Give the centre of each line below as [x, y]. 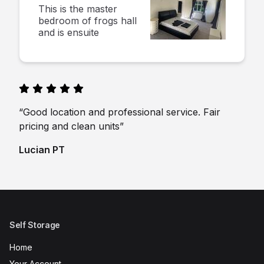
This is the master [78, 9]
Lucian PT [42, 150]
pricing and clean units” [71, 126]
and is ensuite [69, 32]
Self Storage [35, 225]
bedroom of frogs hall [88, 21]
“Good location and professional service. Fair [120, 112]
